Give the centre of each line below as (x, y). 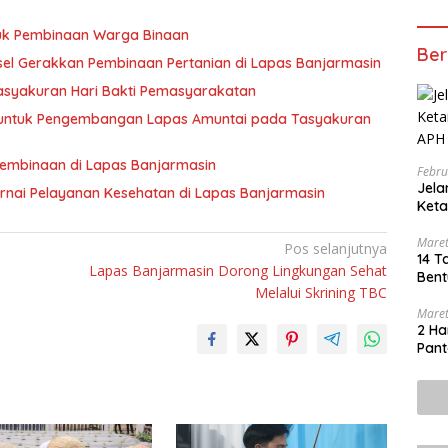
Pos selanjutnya (336, 248)
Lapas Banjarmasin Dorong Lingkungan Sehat (238, 270)
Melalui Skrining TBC (321, 292)
